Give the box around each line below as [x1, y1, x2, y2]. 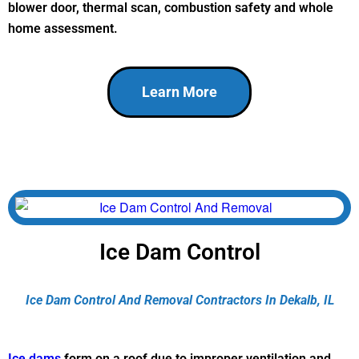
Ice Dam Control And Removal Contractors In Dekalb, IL [25, 292, 334, 309]
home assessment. [8, 21, 118, 37]
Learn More [142, 83, 217, 100]
